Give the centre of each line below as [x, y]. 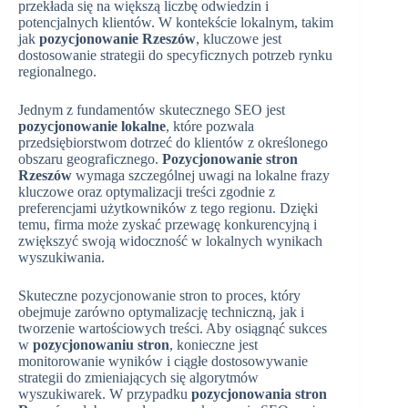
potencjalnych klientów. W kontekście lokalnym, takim [176, 23]
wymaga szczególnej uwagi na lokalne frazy [201, 176]
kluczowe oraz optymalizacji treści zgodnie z [147, 192]
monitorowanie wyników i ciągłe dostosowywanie [163, 362]
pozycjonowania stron [259, 394]
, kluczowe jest [239, 39]
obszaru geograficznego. [90, 159]
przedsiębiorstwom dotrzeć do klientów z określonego [173, 143]
